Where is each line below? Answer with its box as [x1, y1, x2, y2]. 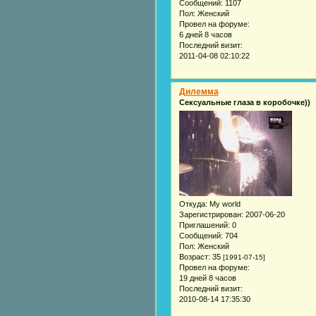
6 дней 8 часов [178, 30, 232, 39]
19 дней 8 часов [178, 273, 236, 282]
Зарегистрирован [178, 209, 241, 219]
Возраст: [178, 252, 210, 261]
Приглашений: [178, 220, 230, 229]
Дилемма [178, 86, 219, 97]
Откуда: [178, 199, 207, 208]
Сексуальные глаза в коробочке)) [178, 97, 310, 107]
